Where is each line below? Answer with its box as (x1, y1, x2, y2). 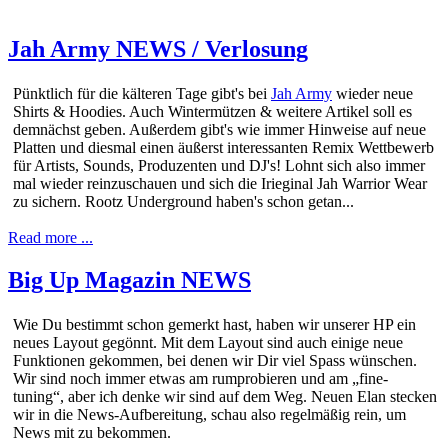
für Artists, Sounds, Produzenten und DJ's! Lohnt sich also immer (13, 156, 425, 174)
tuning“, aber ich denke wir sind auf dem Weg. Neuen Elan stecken (13, 387, 437, 405)
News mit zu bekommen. (13, 423, 171, 441)
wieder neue (332, 84, 413, 102)
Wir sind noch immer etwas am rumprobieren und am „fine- (13, 369, 388, 387)
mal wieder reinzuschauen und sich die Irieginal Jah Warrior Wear (13, 174, 427, 192)
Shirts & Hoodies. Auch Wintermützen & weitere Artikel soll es (13, 102, 412, 120)
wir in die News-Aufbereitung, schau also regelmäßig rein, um (13, 405, 406, 423)
